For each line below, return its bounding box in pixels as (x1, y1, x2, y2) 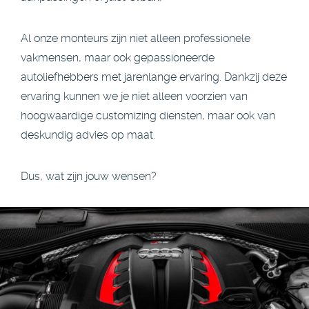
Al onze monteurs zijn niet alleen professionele (21, 32, 250, 45)
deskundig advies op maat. (21, 128, 155, 141)
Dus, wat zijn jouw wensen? (21, 170, 157, 183)
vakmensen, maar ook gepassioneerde (21, 51, 215, 64)
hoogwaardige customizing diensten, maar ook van (21, 109, 275, 122)
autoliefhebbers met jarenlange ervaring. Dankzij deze (21, 70, 287, 83)
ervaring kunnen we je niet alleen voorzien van (21, 90, 248, 103)
